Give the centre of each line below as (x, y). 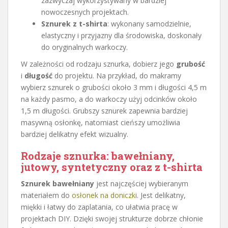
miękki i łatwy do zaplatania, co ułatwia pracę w (99, 207)
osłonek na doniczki (104, 195)
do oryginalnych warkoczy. (84, 47)
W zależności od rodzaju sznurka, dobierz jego (98, 64)
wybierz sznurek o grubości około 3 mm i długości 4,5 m (114, 87)
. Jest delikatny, (161, 195)
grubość (191, 64)
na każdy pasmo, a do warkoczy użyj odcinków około (109, 99)
